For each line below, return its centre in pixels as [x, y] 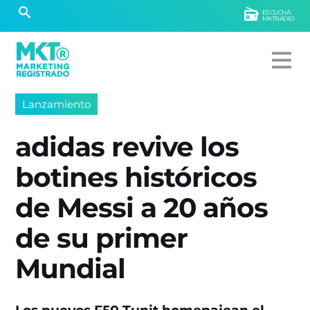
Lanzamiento [57, 104]
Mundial [71, 269]
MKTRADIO [278, 18]
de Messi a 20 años [142, 208]
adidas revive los [127, 147]
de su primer [102, 238]
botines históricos [136, 177]
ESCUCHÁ [276, 12]
